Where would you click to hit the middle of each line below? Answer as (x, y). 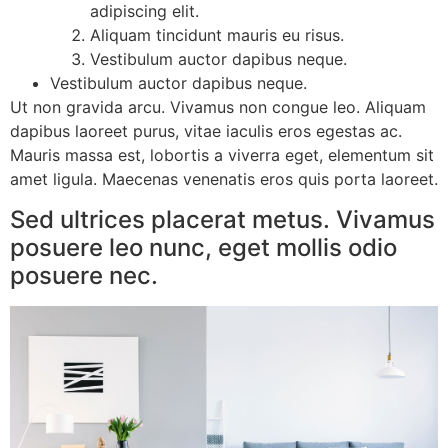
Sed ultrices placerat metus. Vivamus (222, 219)
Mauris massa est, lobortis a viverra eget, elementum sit (222, 155)
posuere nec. (84, 275)
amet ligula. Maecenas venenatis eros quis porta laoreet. (224, 179)
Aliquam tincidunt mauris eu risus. (217, 35)
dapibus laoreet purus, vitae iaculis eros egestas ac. (206, 131)
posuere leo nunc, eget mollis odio (203, 247)
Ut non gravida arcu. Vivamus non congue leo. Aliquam (218, 107)
